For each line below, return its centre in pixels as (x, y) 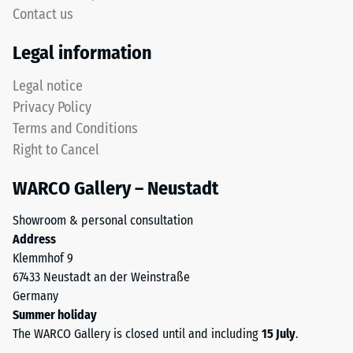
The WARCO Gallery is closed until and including (137, 334)
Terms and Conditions (75, 129)
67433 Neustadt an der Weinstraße (101, 277)
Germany (35, 296)
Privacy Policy (52, 108)
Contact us (43, 15)
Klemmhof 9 (43, 258)
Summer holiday (55, 315)
